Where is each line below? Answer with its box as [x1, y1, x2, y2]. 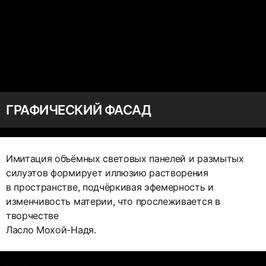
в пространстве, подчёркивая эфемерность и [6, 180, 214, 193]
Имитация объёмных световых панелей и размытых [6, 152, 244, 164]
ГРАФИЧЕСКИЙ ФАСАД [6, 102, 151, 118]
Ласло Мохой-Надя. [6, 223, 96, 236]
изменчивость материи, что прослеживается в [6, 195, 220, 207]
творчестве [6, 209, 59, 221]
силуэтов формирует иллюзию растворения [6, 166, 208, 179]
